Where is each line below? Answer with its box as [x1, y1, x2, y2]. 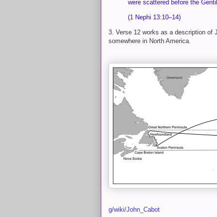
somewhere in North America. [108, 37, 193, 45]
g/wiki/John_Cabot [108, 205, 160, 213]
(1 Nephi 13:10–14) [128, 13, 181, 21]
